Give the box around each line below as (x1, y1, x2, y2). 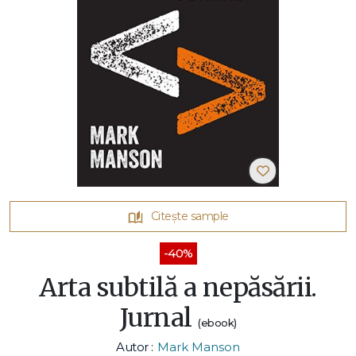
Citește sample (150, 208, 229, 223)
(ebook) (198, 315, 237, 329)
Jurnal (119, 301, 198, 334)
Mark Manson (157, 339, 240, 354)
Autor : (116, 339, 153, 354)
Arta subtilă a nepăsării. (39, 271, 317, 304)
